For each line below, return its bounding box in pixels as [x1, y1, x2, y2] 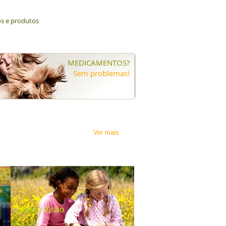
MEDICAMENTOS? [68, 58, 130, 68]
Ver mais [93, 129, 119, 136]
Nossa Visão [18, 204, 65, 215]
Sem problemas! [73, 68, 130, 78]
